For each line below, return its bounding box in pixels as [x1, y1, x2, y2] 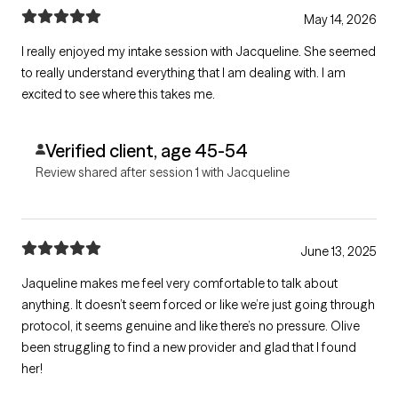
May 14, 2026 [304, 11, 377, 28]
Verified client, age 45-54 [44, 139, 248, 162]
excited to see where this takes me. [21, 85, 215, 102]
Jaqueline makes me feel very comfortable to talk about [21, 275, 338, 291]
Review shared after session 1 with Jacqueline [36, 163, 290, 180]
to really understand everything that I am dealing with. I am [21, 64, 346, 81]
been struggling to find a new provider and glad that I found [21, 338, 356, 355]
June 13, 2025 [300, 243, 377, 259]
